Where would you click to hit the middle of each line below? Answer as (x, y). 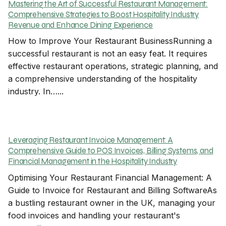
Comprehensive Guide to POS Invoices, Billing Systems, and (111, 151)
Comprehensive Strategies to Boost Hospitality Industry (104, 15)
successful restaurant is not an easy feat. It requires (108, 54)
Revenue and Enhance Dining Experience (80, 25)
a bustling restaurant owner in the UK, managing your (112, 203)
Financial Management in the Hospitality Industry (93, 162)
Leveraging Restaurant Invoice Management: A (91, 140)
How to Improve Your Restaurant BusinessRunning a (110, 41)
